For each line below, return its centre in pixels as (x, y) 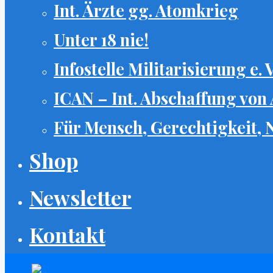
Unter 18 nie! (101, 40)
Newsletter (80, 197)
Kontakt (67, 235)
